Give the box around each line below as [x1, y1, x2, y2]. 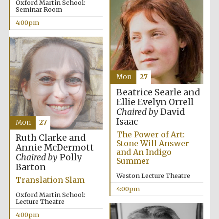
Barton [15, 162, 46, 173]
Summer [116, 156, 150, 166]
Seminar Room [15, 5, 62, 14]
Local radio [172, 52, 198, 59]
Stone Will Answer [116, 138, 189, 149]
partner [176, 57, 194, 63]
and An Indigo [116, 147, 172, 157]
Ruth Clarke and [15, 132, 86, 143]
